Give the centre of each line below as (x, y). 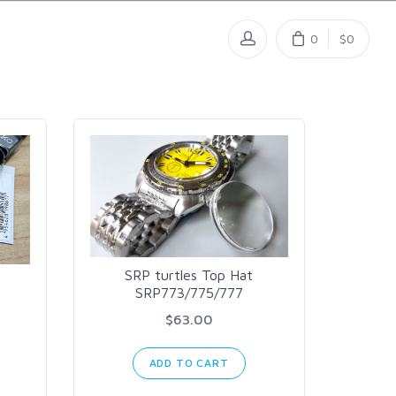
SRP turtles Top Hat (189, 275)
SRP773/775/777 (189, 293)
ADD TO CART (189, 363)
